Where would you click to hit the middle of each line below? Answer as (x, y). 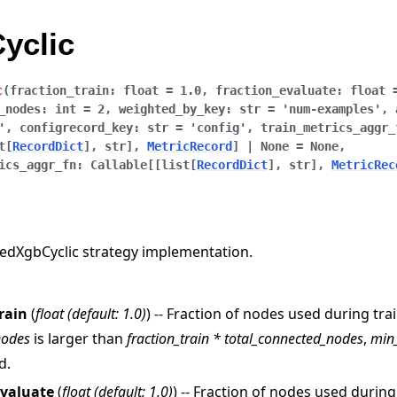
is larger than (78, 339)
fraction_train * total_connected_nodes (245, 339)
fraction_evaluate (276, 90)
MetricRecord (190, 146)
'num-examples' (331, 109)
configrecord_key (76, 128)
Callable (119, 165)
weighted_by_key (172, 109)
